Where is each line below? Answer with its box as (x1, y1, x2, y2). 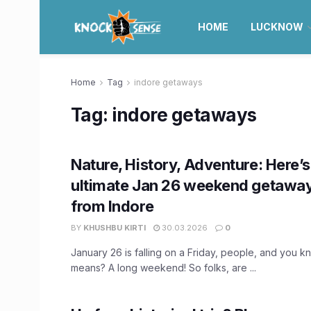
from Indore (71, 197, 154, 215)
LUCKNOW (250, 21, 303, 33)
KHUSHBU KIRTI (83, 223, 146, 233)
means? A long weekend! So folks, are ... (71, 262, 256, 274)
